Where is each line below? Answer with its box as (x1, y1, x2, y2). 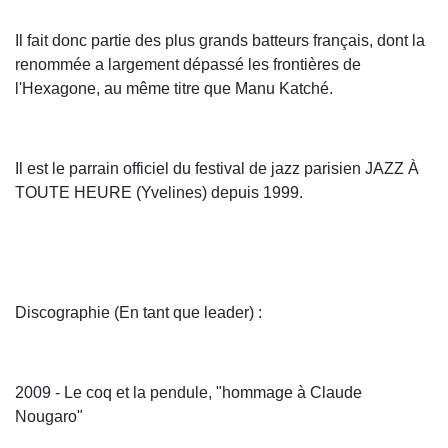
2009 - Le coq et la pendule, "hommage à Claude (15, 383, 362, 401)
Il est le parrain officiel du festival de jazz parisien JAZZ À (15, 159, 419, 177)
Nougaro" (15, 407, 83, 425)
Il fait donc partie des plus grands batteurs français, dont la (15, 31, 425, 49)
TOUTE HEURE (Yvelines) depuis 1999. (15, 183, 303, 201)
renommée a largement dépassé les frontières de (15, 55, 361, 73)
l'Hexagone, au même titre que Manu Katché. (15, 79, 333, 97)
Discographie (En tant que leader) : (15, 303, 262, 321)
